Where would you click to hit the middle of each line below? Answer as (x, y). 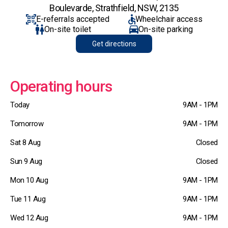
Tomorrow (27, 124)
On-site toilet (67, 29)
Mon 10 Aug (29, 180)
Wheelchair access (169, 19)
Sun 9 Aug (26, 161)
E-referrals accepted (73, 19)
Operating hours (61, 86)
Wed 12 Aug (29, 218)
